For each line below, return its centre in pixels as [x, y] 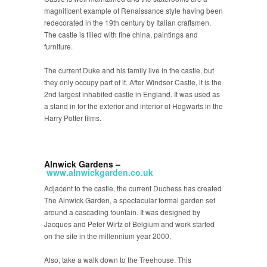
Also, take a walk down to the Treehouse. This [118, 260]
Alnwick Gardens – [82, 164]
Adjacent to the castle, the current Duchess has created [133, 188]
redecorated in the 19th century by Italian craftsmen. [128, 22]
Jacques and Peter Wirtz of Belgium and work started [129, 224]
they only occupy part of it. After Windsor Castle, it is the [133, 82]
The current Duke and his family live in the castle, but [129, 70]
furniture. [58, 46]
